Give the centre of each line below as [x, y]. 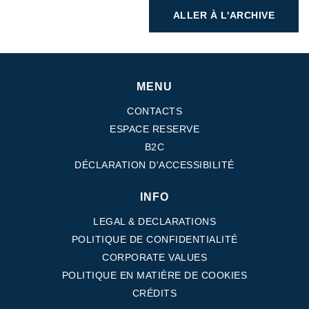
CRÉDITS [154, 293]
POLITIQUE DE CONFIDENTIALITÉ [154, 240]
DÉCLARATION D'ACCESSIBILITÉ [154, 165]
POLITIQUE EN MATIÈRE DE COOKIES [154, 276]
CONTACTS [154, 111]
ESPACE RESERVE [154, 129]
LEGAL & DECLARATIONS [154, 222]
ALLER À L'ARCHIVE [223, 16]
